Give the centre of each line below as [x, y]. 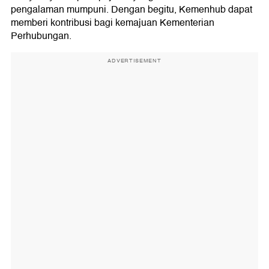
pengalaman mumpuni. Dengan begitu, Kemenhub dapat [131, 10]
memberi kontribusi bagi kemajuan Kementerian [113, 23]
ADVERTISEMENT [134, 61]
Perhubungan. [41, 36]
